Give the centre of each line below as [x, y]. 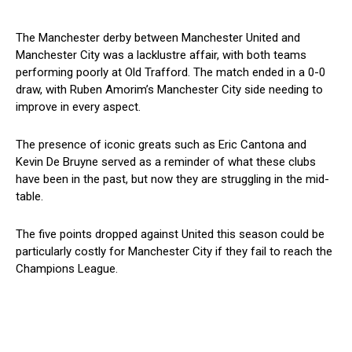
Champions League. [67, 268]
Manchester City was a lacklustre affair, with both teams [161, 55]
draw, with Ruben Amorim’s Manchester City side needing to [169, 89]
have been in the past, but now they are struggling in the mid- [172, 179]
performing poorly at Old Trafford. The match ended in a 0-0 [170, 72]
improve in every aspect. [78, 106]
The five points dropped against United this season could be [170, 234]
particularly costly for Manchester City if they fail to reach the [174, 251]
